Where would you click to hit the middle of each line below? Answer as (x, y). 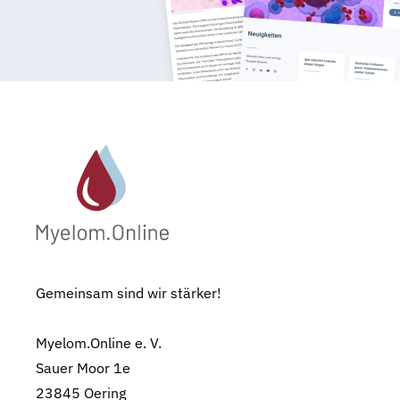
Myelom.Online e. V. (99, 342)
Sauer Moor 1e (83, 367)
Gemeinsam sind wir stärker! (129, 292)
